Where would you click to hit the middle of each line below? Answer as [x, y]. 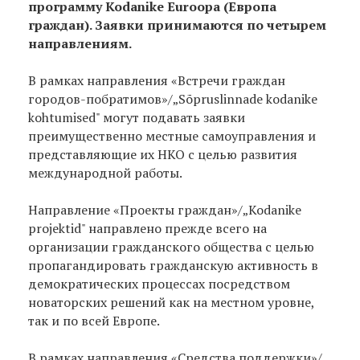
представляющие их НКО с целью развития [163, 154]
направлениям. [80, 43]
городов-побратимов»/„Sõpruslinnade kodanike [173, 98]
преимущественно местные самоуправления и [172, 135]
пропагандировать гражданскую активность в [173, 265]
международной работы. [106, 172]
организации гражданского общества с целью [171, 246]
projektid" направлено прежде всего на [147, 228]
